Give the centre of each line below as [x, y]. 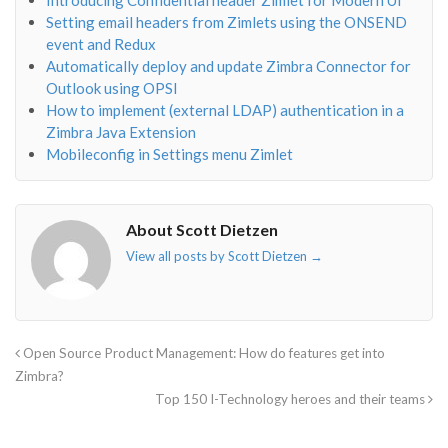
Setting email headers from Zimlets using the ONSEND [226, 22]
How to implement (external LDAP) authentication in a [225, 110]
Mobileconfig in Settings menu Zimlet [169, 154]
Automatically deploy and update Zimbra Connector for [228, 66]
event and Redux [101, 44]
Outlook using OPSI [112, 88]
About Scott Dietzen [202, 229]
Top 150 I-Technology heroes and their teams [291, 398]
